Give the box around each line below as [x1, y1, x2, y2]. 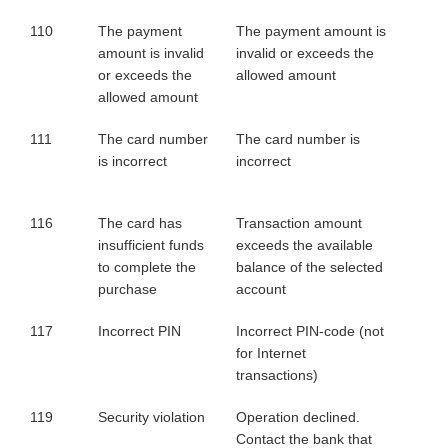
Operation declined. [236, 409, 360, 425]
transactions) [236, 367, 318, 383]
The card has [98, 215, 182, 231]
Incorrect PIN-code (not [236, 323, 384, 339]
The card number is [236, 131, 360, 147]
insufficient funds [98, 237, 204, 253]
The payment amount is [236, 23, 386, 39]
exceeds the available [236, 237, 373, 253]
